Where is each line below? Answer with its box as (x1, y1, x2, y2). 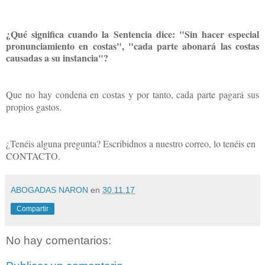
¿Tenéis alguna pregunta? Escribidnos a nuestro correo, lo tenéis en (6, 137, 256, 150)
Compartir (17, 204, 49, 213)
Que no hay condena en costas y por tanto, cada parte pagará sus (6, 88, 259, 101)
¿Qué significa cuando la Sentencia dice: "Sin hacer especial (6, 27, 259, 41)
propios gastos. (6, 100, 62, 113)
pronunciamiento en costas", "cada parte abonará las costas (6, 38, 259, 53)
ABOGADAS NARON (11, 185, 88, 195)
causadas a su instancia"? (6, 50, 108, 64)
